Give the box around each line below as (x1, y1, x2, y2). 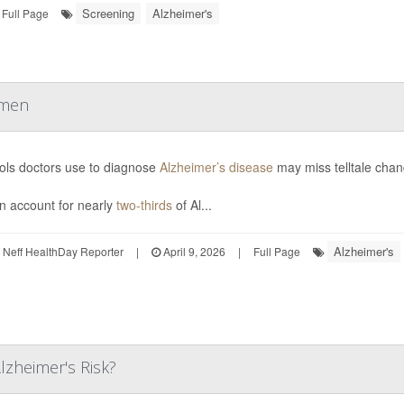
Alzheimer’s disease (159, 157, 273, 176)
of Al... (171, 195, 212, 214)
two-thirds (115, 195, 172, 214)
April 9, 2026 (160, 243, 225, 259)
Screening (82, 4, 134, 22)
